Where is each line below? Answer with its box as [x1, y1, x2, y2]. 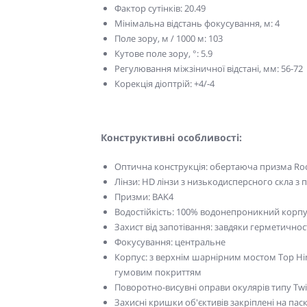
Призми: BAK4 [114, 190, 173, 203]
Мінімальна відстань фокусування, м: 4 [114, 16, 280, 29]
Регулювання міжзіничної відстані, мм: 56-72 [114, 62, 303, 75]
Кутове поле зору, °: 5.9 [114, 47, 212, 60]
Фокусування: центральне [114, 235, 225, 248]
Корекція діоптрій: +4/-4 [114, 77, 214, 90]
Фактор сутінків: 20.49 [114, 1, 206, 14]
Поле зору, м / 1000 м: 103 [114, 32, 223, 45]
